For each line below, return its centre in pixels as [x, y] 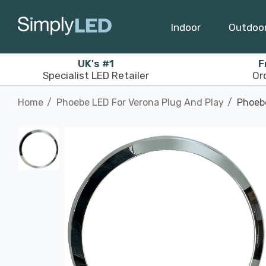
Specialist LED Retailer [96, 75]
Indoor [186, 27]
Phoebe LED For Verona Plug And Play [140, 102]
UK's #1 [96, 63]
